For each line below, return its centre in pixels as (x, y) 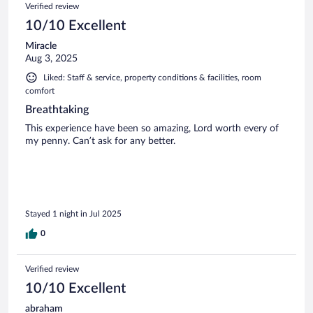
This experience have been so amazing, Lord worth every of (152, 129)
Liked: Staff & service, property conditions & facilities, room (152, 78)
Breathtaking (57, 110)
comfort (40, 91)
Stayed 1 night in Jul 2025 (73, 213)
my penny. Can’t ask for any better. (100, 141)
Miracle (41, 46)
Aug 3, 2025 (51, 59)
